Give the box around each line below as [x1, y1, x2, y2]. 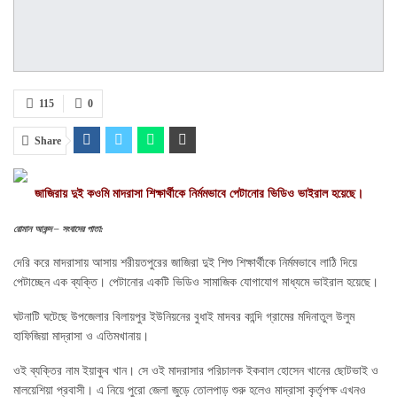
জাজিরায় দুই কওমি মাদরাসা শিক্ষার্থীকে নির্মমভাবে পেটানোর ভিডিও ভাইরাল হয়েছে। [34, 187, 363, 201]
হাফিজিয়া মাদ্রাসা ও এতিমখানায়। [13, 330, 149, 344]
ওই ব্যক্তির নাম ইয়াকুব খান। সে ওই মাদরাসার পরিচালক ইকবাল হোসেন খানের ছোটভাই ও [13, 364, 378, 378]
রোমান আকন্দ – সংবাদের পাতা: [13, 224, 104, 235]
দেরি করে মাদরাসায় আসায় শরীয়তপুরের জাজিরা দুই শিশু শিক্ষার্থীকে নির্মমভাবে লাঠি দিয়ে [13, 256, 357, 270]
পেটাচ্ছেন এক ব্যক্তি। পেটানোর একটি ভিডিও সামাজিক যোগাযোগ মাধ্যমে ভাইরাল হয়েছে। [13, 276, 378, 290]
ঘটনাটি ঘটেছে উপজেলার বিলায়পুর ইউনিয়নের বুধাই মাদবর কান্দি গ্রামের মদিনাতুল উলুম [13, 310, 354, 324]
